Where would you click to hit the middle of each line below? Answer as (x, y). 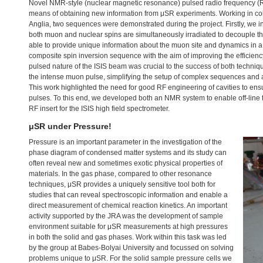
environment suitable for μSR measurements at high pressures (128, 227)
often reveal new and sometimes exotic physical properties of (126, 163)
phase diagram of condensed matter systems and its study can (128, 153)
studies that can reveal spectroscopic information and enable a (128, 195)
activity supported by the (68, 216)
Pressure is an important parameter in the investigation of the (125, 142)
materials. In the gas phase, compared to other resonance (120, 174)
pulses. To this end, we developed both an (97, 98)
